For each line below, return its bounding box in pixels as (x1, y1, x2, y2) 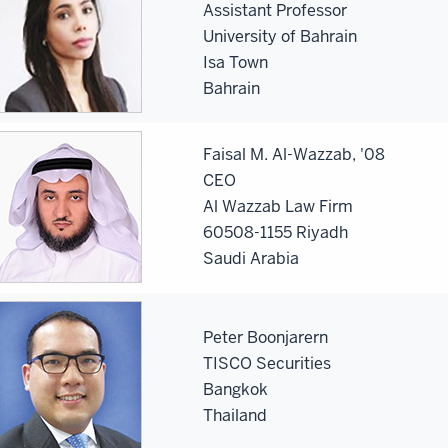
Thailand (203, 404, 267, 426)
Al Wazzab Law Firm (203, 195, 353, 217)
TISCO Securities (203, 352, 331, 374)
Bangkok (203, 378, 268, 400)
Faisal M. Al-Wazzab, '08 (203, 143, 385, 165)
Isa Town (203, 51, 268, 73)
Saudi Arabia (203, 247, 299, 269)
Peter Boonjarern (203, 326, 328, 348)
